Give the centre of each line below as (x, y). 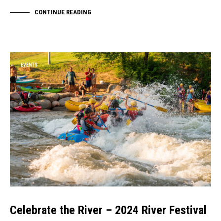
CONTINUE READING (63, 12)
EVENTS (29, 65)
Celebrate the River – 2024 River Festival (108, 210)
